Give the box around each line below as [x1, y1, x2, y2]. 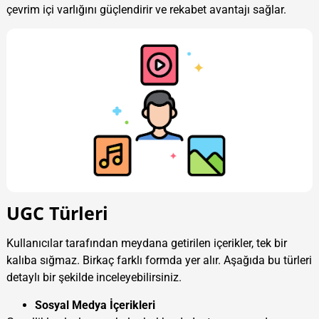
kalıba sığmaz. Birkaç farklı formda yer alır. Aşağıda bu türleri [6, 253, 312, 268]
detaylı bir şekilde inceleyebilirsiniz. [6, 271, 182, 285]
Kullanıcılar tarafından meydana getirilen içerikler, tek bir [6, 236, 287, 251]
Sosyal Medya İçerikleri [34, 298, 155, 312]
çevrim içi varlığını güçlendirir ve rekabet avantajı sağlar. [6, 2, 286, 16]
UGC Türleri [6, 201, 108, 226]
